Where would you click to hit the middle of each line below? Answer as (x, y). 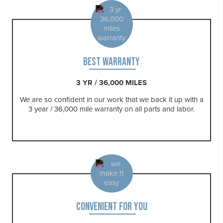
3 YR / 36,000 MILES (111, 83)
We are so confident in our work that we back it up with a (111, 100)
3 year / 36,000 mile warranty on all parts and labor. (111, 109)
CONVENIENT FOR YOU (111, 207)
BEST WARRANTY (111, 62)
